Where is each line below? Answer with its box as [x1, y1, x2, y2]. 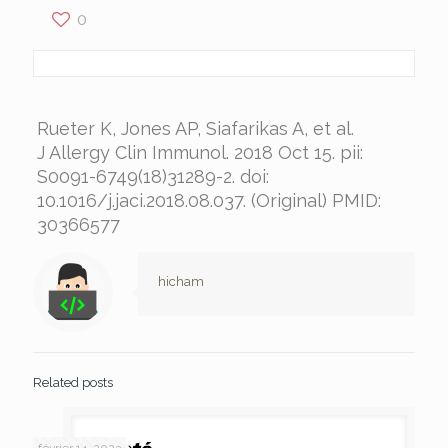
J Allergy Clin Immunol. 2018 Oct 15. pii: [36, 141, 363, 163]
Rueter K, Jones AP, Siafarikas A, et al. [36, 117, 354, 139]
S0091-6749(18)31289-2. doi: [36, 165, 269, 187]
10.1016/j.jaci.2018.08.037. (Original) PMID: [36, 189, 381, 211]
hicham [158, 273, 204, 289]
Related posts [33, 374, 113, 390]
